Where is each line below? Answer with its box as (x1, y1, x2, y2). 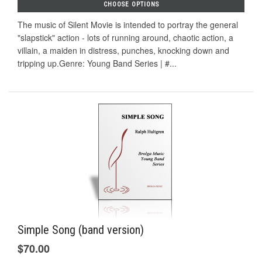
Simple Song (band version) (18, 222, 144, 237)
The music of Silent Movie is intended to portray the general (18, 19, 238, 31)
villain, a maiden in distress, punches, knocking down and (18, 44, 229, 57)
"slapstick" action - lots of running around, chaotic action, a (18, 32, 233, 44)
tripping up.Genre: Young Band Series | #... (18, 57, 177, 70)
